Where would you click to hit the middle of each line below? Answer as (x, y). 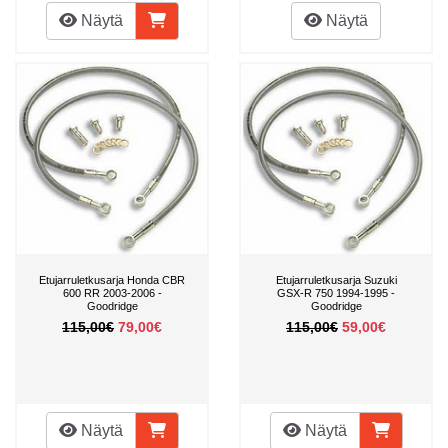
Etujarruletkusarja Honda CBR (112, 279)
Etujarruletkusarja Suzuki (336, 279)
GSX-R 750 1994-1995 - (336, 292)
